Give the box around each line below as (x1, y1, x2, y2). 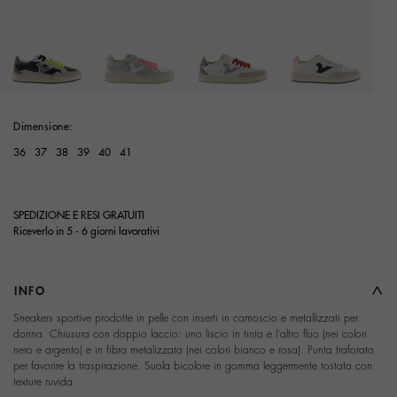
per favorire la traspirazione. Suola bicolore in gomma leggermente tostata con (13, 360, 372, 371)
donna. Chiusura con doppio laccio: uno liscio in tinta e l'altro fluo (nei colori (13, 328, 367, 339)
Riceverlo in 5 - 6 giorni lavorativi (13, 225, 160, 237)
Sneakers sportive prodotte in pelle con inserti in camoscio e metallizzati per (13, 312, 358, 323)
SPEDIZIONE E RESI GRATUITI (13, 209, 144, 221)
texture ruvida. (13, 376, 76, 387)
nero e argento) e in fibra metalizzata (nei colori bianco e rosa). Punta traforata (13, 344, 374, 355)
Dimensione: (13, 121, 73, 132)
